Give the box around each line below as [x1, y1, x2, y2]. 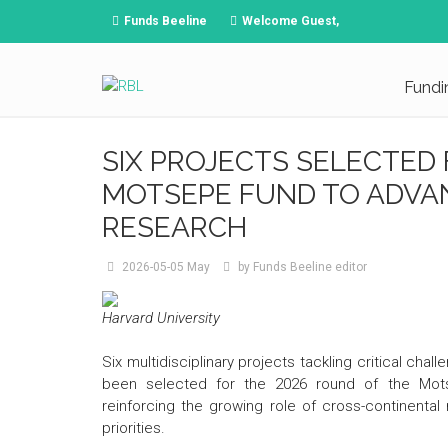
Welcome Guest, [242, 14, 339, 28]
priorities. [102, 419, 165, 437]
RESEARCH [102, 211, 247, 244]
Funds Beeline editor [252, 260, 367, 274]
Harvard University [102, 309, 220, 327]
